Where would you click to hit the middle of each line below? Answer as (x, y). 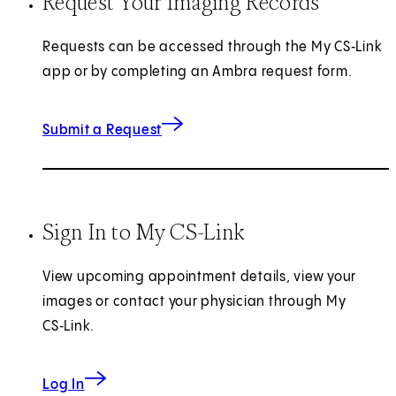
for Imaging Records (224, 121)
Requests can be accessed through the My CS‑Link (213, 47)
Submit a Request (102, 130)
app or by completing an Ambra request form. (198, 72)
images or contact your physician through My (194, 301)
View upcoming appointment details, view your (199, 277)
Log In (64, 385)
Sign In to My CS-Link (144, 231)
